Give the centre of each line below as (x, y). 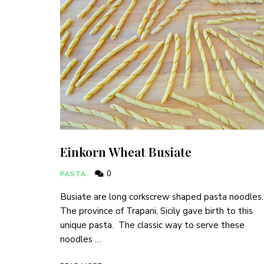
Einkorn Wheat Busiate (126, 151)
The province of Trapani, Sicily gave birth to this (156, 211)
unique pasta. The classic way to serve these (152, 225)
